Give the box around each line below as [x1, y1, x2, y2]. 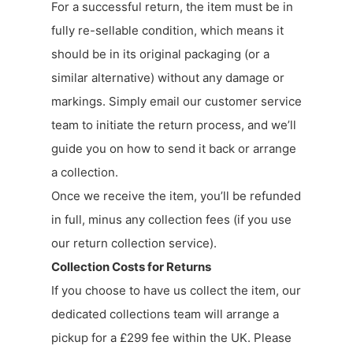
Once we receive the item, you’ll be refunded [51, 188, 301, 203]
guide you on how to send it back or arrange [51, 140, 296, 156]
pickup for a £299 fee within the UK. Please [51, 329, 292, 345]
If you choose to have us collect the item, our [51, 282, 301, 298]
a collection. [51, 164, 118, 180]
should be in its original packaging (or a [51, 46, 269, 61]
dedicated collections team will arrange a [51, 306, 279, 321]
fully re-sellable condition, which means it [51, 22, 284, 38]
